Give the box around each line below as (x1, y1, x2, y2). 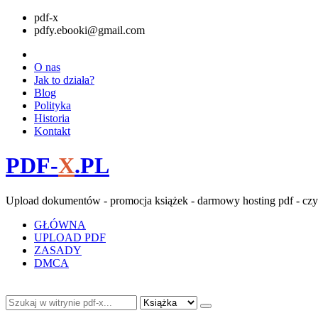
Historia (34, 112, 70, 124)
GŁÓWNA (34, 218, 86, 231)
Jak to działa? (34, 74, 94, 86)
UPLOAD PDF (34, 231, 106, 243)
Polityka (34, 99, 71, 111)
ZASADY (34, 243, 82, 256)
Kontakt (34, 125, 70, 137)
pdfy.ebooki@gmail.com (34, 24, 145, 36)
